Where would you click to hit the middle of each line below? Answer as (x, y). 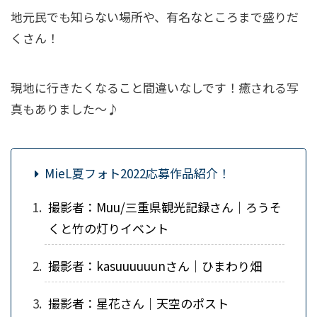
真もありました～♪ (65, 108)
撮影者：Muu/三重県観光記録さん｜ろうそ (165, 207)
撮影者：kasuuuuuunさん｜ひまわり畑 (155, 265)
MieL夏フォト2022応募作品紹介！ (138, 173)
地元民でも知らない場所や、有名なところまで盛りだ (155, 16)
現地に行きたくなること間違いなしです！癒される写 (155, 87)
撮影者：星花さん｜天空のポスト (138, 303)
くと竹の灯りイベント (108, 228)
